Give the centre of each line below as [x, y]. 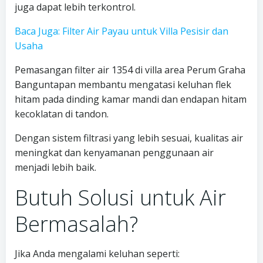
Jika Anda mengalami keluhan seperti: [97, 254]
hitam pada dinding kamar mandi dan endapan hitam [131, 100]
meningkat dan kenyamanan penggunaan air [114, 153]
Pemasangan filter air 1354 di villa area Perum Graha [130, 70]
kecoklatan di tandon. [62, 114]
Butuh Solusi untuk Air [120, 198]
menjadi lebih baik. [55, 168]
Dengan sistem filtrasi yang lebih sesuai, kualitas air [129, 138]
